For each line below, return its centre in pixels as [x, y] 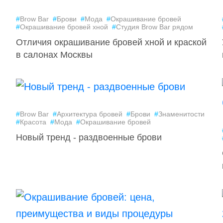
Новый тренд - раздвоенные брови [89, 138]
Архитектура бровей [89, 114]
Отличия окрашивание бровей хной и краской [111, 42]
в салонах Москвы [54, 55]
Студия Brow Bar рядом [154, 27]
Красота [33, 122]
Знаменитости [181, 114]
